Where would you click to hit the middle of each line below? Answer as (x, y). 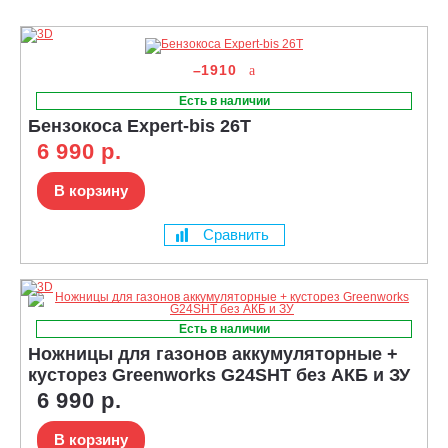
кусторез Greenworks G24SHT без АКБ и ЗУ (219, 374)
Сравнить (235, 234)
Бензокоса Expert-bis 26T (139, 125)
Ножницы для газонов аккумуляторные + (213, 353)
